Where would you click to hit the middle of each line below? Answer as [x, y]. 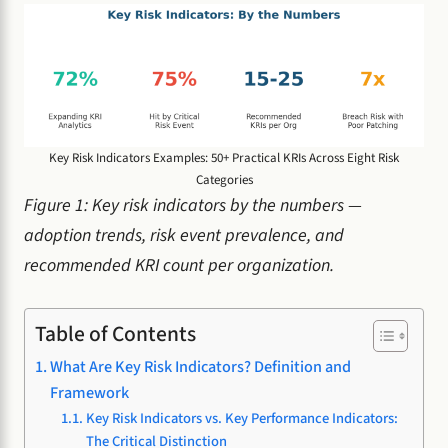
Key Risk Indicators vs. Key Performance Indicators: [241, 419]
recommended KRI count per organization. [179, 266]
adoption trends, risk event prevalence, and [184, 236]
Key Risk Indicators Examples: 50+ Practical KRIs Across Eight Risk [224, 158]
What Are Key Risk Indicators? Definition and [201, 367]
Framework [90, 393]
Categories [224, 180]
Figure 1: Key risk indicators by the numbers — [193, 206]
